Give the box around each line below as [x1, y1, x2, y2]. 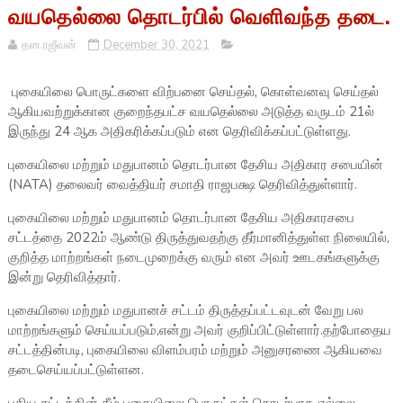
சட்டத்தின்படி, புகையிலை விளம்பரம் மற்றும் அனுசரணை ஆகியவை [7, 341, 382, 360]
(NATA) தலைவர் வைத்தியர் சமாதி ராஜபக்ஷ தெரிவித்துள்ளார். [7, 175, 357, 194]
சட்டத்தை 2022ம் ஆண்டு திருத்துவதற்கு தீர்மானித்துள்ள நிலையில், [7, 228, 390, 247]
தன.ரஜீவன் [21, 37, 76, 54]
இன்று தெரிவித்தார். [7, 268, 121, 287]
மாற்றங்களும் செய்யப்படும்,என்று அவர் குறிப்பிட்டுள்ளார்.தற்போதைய [7, 321, 391, 340]
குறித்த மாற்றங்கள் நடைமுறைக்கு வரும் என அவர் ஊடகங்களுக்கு [7, 248, 380, 267]
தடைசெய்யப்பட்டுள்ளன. [7, 361, 144, 380]
